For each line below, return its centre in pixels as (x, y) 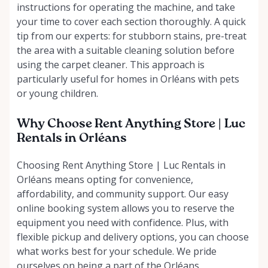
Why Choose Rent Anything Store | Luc (131, 124)
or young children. (57, 93)
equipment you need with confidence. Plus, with (123, 222)
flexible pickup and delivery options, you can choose (133, 237)
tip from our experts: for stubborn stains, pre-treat (132, 36)
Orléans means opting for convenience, (105, 179)
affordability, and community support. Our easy (123, 194)
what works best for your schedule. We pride (117, 251)
